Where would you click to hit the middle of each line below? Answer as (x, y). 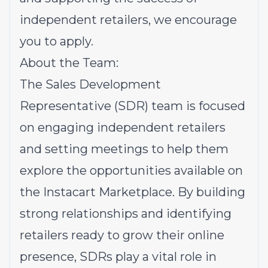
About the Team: (69, 63)
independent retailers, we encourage (128, 20)
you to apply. (57, 41)
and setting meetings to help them (124, 149)
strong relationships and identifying (126, 214)
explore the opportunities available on (131, 170)
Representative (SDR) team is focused (133, 106)
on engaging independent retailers (123, 127)
